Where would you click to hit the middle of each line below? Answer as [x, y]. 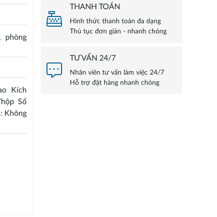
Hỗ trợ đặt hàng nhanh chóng [114, 83]
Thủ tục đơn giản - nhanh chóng [118, 32]
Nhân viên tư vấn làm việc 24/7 [117, 73]
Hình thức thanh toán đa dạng [115, 22]
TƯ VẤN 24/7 [93, 58]
